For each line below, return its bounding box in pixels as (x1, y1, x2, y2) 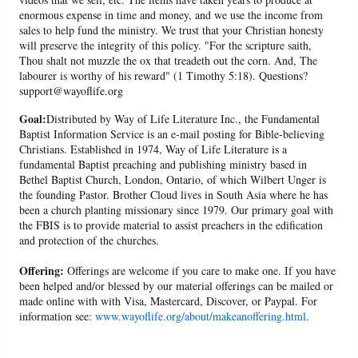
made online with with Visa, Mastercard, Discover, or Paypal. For (19, 293, 318, 309)
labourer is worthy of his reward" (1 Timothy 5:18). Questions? (19, 68, 308, 84)
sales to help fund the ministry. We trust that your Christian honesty (19, 22, 324, 38)
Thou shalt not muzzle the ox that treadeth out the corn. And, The (19, 53, 318, 69)
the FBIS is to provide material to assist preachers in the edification (19, 217, 324, 233)
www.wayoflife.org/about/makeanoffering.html (95, 308, 307, 324)
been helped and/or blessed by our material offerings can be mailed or (19, 278, 334, 294)
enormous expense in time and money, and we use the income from (19, 7, 324, 23)
